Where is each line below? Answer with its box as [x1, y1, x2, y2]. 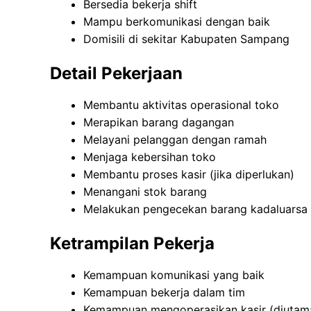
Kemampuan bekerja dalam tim [83, 285, 245, 300]
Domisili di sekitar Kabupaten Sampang [83, 32, 289, 47]
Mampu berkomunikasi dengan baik [83, 15, 270, 29]
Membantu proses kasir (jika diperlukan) [83, 167, 294, 182]
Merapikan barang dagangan [83, 115, 234, 130]
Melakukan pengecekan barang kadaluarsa [83, 202, 308, 217]
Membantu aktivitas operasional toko [83, 98, 279, 112]
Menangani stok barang [83, 185, 207, 199]
